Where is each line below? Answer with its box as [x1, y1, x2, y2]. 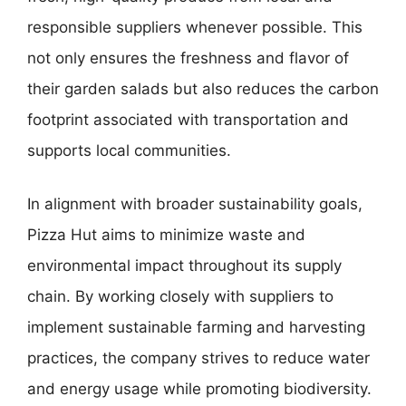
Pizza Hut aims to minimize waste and [27, 226, 305, 244]
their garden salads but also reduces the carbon [27, 79, 379, 98]
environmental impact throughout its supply [27, 256, 342, 275]
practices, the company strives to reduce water [27, 349, 370, 367]
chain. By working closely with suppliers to [27, 287, 333, 305]
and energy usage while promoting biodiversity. [27, 380, 372, 398]
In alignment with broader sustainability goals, [27, 195, 362, 213]
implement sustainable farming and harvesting [27, 318, 365, 336]
